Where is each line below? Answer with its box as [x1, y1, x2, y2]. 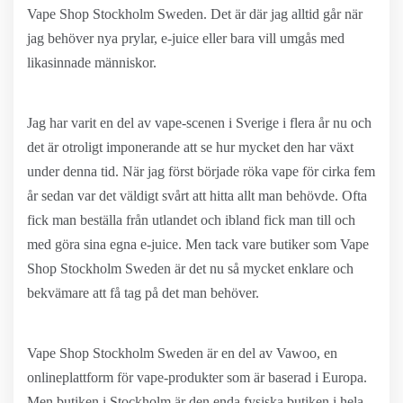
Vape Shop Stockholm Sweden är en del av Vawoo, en [27, 345, 337, 361]
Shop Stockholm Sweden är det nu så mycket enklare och [27, 261, 354, 276]
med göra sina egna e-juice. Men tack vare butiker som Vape [27, 237, 369, 252]
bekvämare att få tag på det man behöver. [27, 285, 259, 300]
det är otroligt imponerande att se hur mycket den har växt [27, 139, 354, 155]
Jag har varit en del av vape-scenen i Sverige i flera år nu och [27, 115, 372, 130]
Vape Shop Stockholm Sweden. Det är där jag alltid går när [27, 6, 363, 22]
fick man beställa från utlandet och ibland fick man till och [27, 212, 355, 228]
